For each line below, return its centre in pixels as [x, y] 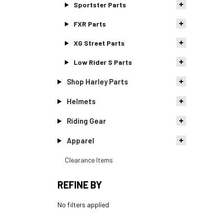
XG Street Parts [99, 43]
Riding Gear [86, 121]
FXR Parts [90, 24]
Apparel [80, 140]
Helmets [81, 101]
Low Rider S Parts [103, 62]
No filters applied [83, 204]
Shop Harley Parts [97, 81]
